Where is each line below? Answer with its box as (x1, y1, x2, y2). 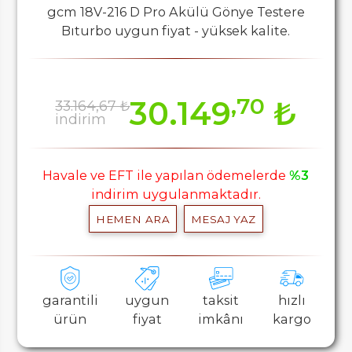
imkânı (198, 311, 244, 328)
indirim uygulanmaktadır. (90, 186, 261, 203)
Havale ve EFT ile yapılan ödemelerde (42, 167, 290, 184)
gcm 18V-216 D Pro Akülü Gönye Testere (46, 4, 305, 20)
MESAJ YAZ (190, 212, 256, 225)
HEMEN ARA (96, 212, 170, 225)
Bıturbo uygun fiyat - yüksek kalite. (61, 23, 291, 39)
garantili (42, 292, 98, 309)
